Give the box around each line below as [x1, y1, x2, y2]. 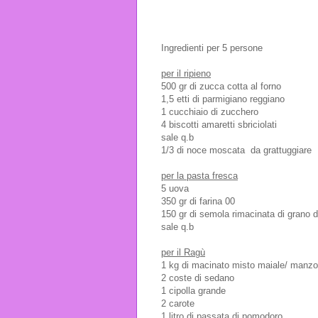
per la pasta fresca [161, 170, 238, 181]
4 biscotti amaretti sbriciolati [161, 119, 277, 130]
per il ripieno [161, 67, 211, 79]
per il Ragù [161, 246, 205, 258]
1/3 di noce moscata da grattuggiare [161, 144, 312, 155]
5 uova [161, 182, 189, 194]
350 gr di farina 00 [161, 195, 235, 207]
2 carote [161, 297, 194, 309]
